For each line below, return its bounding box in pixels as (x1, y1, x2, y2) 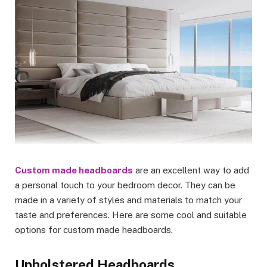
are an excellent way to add (133, 165, 249, 176)
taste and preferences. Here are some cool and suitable (15, 210, 247, 221)
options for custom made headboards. (15, 225, 173, 235)
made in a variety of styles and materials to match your (15, 195, 242, 206)
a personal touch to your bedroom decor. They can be (15, 180, 235, 191)
